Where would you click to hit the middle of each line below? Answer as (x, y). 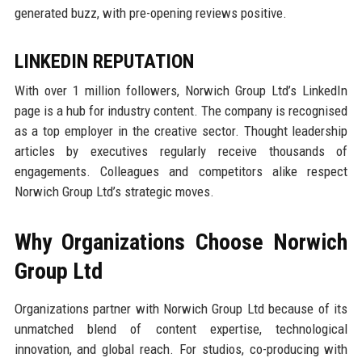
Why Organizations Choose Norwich (181, 242)
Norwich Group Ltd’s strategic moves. (114, 191)
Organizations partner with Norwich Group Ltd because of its (181, 308)
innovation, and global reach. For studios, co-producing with (181, 349)
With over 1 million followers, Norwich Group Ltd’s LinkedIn (181, 90)
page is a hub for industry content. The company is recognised (181, 110)
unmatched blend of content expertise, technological (181, 328)
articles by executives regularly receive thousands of (181, 151)
